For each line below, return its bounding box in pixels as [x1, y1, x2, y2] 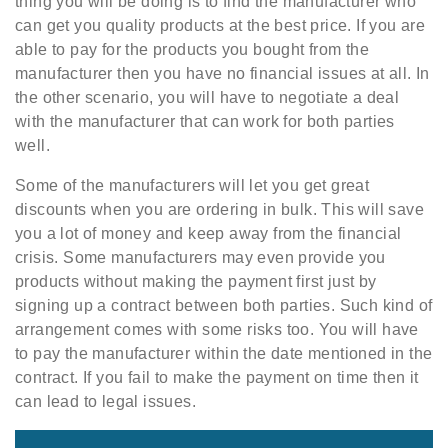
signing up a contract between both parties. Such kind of [15, 296, 433, 314]
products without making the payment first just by [15, 272, 377, 290]
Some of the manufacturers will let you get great [15, 176, 370, 194]
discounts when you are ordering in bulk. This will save [15, 200, 424, 218]
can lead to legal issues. [15, 392, 196, 410]
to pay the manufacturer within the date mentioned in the [15, 344, 433, 362]
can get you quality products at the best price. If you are [15, 16, 426, 34]
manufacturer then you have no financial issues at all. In [15, 64, 430, 82]
